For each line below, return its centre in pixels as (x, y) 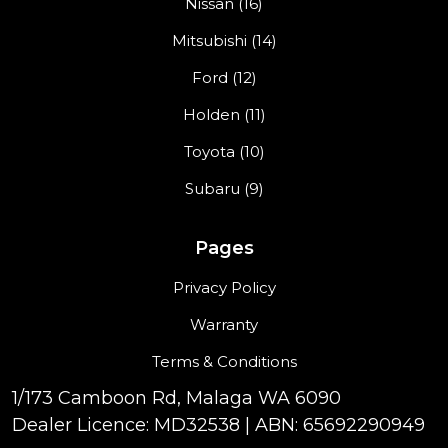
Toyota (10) (224, 151)
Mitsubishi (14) (224, 40)
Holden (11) (224, 114)
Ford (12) (224, 77)
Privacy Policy (224, 287)
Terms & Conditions (224, 361)
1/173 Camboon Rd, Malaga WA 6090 (176, 397)
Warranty (224, 324)
